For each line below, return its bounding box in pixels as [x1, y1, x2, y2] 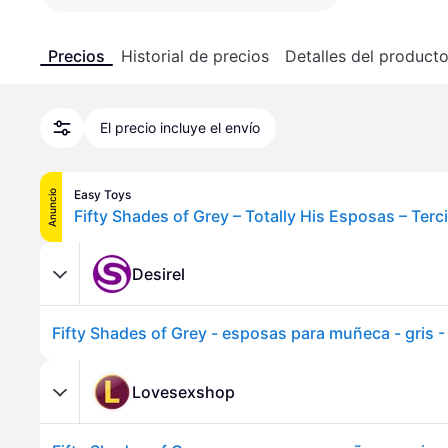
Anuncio [45, 187, 57, 227]
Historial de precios [121, 46, 269, 66]
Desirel [132, 263, 185, 284]
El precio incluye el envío [100, 119, 260, 136]
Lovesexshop [132, 381, 235, 402]
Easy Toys [74, 187, 131, 202]
